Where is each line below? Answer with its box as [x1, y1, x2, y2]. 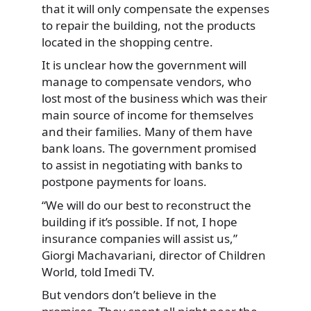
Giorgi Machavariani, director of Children [42, 246, 266, 263]
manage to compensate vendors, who [42, 74, 251, 90]
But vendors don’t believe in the [42, 287, 217, 303]
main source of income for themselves [42, 107, 253, 124]
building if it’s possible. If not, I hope [42, 213, 237, 230]
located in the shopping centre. [42, 33, 213, 50]
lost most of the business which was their [42, 90, 267, 107]
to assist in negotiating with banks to [42, 157, 242, 174]
